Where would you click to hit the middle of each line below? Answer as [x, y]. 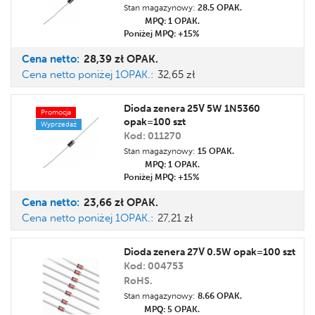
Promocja [56, 112]
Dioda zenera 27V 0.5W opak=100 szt [210, 252]
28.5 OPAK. [220, 8]
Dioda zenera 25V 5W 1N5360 [192, 109]
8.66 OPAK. [220, 296]
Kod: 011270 [153, 136]
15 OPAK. [216, 151]
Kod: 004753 [154, 266]
